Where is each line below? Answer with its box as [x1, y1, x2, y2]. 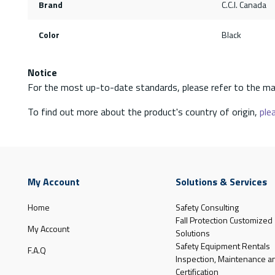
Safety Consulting [175, 200, 239, 214]
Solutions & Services [175, 174, 267, 189]
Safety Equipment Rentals [175, 239, 270, 252]
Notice [28, 64, 57, 80]
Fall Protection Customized [175, 213, 273, 227]
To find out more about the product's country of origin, [28, 104, 260, 119]
